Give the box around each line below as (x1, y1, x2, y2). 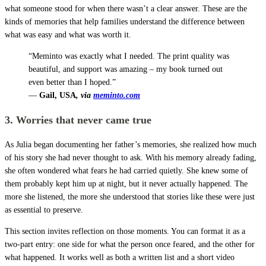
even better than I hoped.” (28, 77, 116, 87)
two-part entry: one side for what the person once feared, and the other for (5, 239, 255, 249)
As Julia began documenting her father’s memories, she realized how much (5, 140, 256, 149)
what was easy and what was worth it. (5, 30, 131, 39)
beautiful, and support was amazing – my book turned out (28, 64, 223, 74)
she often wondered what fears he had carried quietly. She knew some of (5, 166, 248, 175)
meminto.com (93, 90, 140, 100)
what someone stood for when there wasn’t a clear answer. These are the (5, 4, 247, 13)
